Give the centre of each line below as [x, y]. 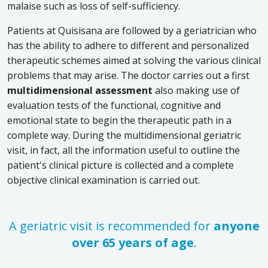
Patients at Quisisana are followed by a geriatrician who [132, 31]
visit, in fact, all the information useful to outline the [124, 150]
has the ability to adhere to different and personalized [128, 46]
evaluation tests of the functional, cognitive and [114, 106]
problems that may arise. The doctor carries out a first [128, 76]
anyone [236, 226]
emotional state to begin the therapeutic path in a [119, 121]
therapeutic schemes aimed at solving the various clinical [134, 61]
